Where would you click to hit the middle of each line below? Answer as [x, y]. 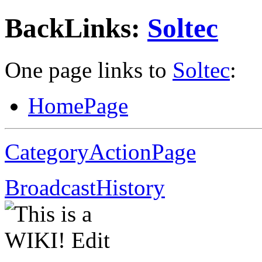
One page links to [89, 70]
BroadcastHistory [85, 187]
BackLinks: [76, 28]
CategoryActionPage [100, 151]
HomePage [78, 105]
